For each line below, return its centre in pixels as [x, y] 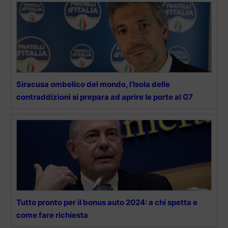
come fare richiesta [52, 215]
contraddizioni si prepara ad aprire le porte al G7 [105, 97]
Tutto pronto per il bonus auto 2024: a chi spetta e [107, 203]
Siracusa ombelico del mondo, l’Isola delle [93, 84]
